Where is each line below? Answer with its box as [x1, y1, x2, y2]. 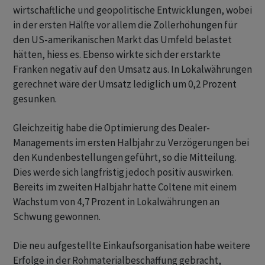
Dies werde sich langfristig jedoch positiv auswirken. [13, 166, 233, 179]
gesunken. [13, 92, 57, 105]
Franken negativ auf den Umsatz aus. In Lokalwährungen [13, 63, 252, 76]
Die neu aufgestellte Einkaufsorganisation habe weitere [13, 239, 250, 252]
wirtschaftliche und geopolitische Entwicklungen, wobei [13, 4, 252, 17]
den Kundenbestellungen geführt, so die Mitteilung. [13, 151, 237, 164]
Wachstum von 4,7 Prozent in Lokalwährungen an [13, 195, 219, 208]
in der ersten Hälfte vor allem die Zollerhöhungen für [13, 18, 237, 31]
